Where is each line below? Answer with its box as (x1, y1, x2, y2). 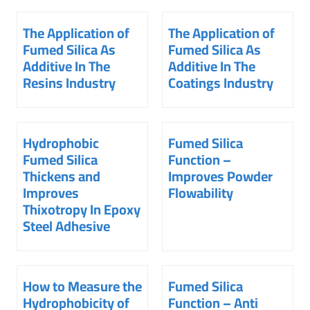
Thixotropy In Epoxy (23, 197, 140, 223)
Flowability (168, 180, 233, 206)
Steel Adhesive (23, 213, 110, 239)
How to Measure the (23, 273, 142, 300)
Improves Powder (168, 163, 273, 190)
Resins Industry (23, 70, 116, 96)
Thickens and (23, 163, 100, 190)
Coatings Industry (168, 70, 273, 96)
